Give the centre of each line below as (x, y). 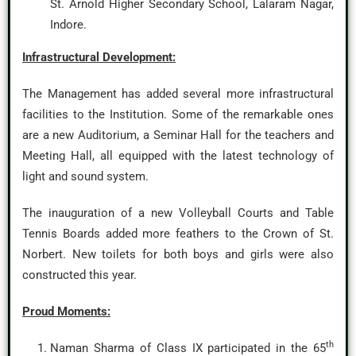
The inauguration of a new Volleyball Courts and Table (178, 213)
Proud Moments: (66, 311)
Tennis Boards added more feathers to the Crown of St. (178, 234)
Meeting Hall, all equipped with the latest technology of (178, 156)
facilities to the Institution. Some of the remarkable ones (178, 114)
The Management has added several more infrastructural (178, 94)
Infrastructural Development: (99, 57)
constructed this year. (79, 275)
